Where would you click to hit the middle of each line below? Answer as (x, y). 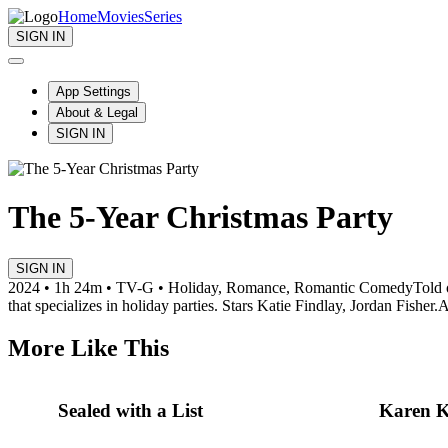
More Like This (88, 347)
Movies (120, 16)
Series (163, 16)
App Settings (93, 91)
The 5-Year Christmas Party (200, 217)
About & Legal (97, 112)
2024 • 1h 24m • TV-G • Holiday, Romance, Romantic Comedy (210, 287)
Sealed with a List (130, 411)
